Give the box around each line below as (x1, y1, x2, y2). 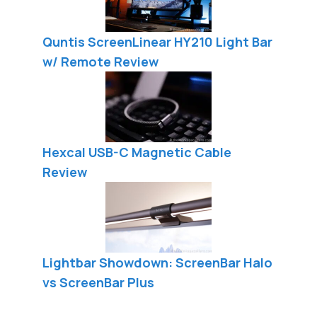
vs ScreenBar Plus (42, 273, 154, 291)
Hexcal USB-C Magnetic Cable (42, 143, 231, 161)
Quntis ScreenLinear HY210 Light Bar (42, 33, 272, 50)
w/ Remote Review (42, 52, 158, 70)
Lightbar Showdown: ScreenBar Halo (42, 253, 272, 271)
